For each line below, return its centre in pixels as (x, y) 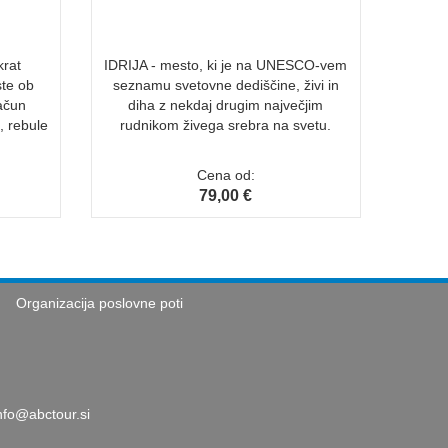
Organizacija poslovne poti (99, 302)
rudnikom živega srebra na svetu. (226, 124)
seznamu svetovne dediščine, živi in (225, 84)
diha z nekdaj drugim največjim (226, 104)
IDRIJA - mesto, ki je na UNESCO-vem (226, 64)
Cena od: (225, 174)
